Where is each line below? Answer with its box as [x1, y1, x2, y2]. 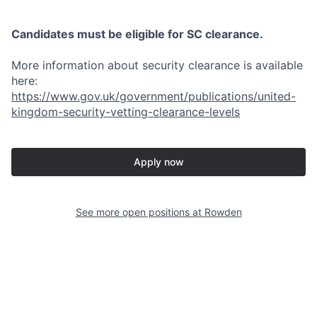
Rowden [204, 206, 242, 219]
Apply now [133, 156, 184, 168]
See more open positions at [75, 206, 204, 219]
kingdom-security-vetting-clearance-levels [11, 105, 240, 120]
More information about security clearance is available [11, 58, 303, 73]
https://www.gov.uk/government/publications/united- [11, 89, 296, 104]
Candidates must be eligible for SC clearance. [11, 27, 263, 42]
